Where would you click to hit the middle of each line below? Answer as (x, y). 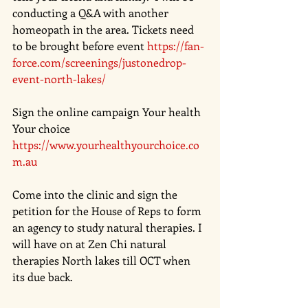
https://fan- (176, 45)
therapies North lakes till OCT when (103, 260)
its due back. (44, 276)
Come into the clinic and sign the (96, 194)
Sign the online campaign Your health (108, 111)
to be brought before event (80, 45)
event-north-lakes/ (59, 78)
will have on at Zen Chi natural (91, 243)
